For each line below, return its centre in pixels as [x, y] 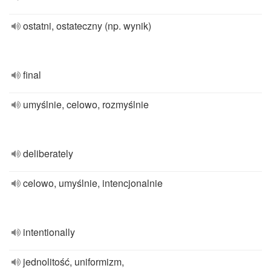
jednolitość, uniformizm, [73, 262]
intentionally [49, 232]
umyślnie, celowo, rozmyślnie [86, 104]
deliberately [48, 153]
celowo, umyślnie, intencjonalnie [93, 183]
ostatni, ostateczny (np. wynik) [87, 26]
